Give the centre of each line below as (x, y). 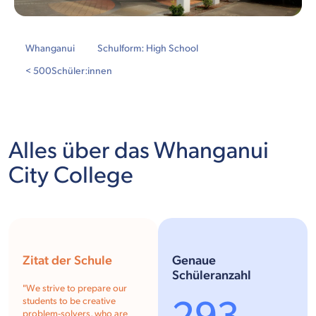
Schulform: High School (148, 49)
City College (71, 176)
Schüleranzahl (212, 276)
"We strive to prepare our (75, 289)
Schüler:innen (82, 71)
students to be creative (69, 302)
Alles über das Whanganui (139, 151)
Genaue (194, 261)
